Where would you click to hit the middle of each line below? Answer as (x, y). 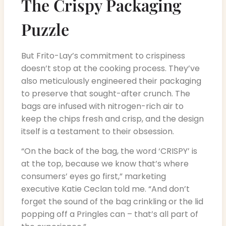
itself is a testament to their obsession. (98, 131)
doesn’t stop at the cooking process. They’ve (110, 68)
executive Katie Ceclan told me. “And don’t (105, 189)
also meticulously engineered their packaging (111, 81)
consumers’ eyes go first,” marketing (94, 177)
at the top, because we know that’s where (105, 164)
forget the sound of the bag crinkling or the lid (112, 202)
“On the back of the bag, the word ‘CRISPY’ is (109, 151)
